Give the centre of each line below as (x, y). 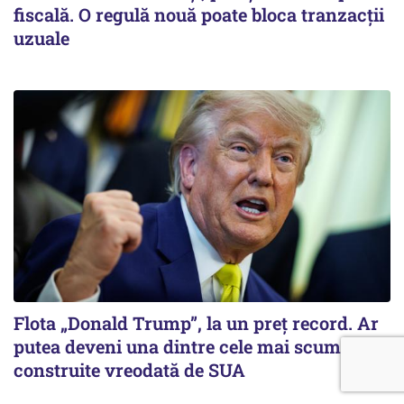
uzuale (41, 37)
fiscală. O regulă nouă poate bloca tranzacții (199, 14)
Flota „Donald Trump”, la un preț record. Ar (196, 322)
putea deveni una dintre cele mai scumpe (187, 346)
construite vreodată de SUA (129, 369)
